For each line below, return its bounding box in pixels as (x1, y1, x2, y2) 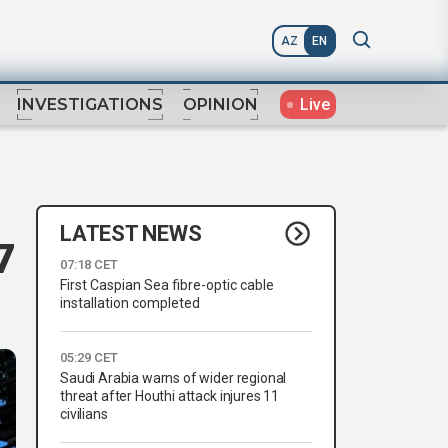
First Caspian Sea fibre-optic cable (60, 277, 274, 294)
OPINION (183, 95, 258, 115)
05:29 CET (60, 350, 118, 366)
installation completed (60, 295, 200, 312)
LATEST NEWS (60, 220, 202, 246)
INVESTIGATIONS (17, 95, 163, 115)
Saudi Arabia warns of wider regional (60, 370, 287, 387)
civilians (60, 406, 108, 423)
